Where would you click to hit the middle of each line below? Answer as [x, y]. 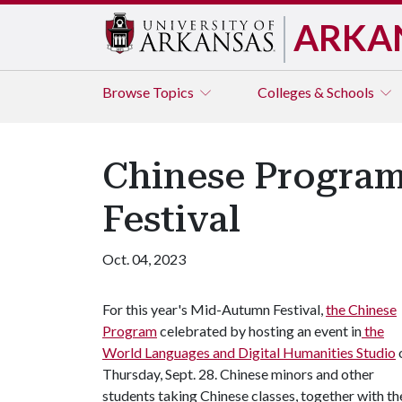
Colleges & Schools [317, 92]
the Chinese [361, 309]
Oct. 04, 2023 [144, 259]
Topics [175, 92]
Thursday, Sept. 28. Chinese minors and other [238, 374]
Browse [127, 92]
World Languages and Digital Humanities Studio [249, 352]
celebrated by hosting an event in [259, 331]
